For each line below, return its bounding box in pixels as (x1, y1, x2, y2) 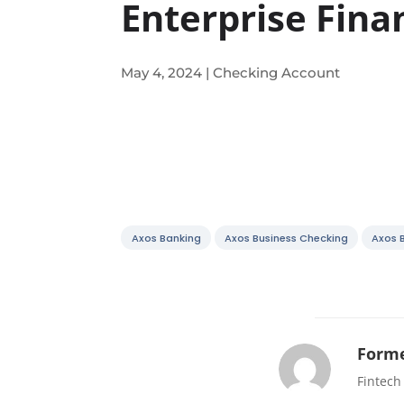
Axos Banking (131, 230, 201, 245)
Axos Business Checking (224, 230, 348, 245)
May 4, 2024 (121, 63, 203, 81)
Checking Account (213, 63, 341, 81)
